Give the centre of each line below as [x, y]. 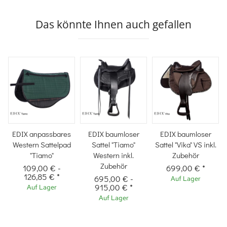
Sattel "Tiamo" [113, 145]
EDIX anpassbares [42, 134]
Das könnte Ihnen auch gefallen [113, 25]
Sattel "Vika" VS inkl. [185, 145]
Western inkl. [113, 155]
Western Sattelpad [42, 145]
